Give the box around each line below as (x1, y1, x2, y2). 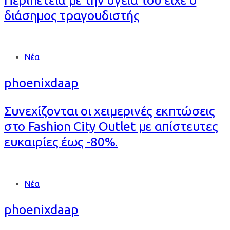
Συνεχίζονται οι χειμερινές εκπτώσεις (4, 104, 215, 119)
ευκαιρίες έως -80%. (4, 135, 118, 149)
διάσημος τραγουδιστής (4, 8, 140, 23)
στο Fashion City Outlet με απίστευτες (4, 119, 218, 134)
